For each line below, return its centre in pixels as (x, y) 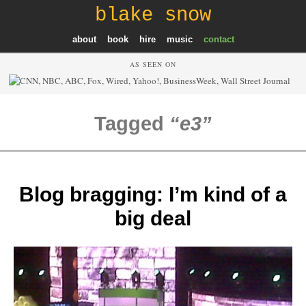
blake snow (153, 15)
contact (219, 39)
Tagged (132, 123)
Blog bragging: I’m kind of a (153, 194)
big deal (153, 218)
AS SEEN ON (153, 64)
